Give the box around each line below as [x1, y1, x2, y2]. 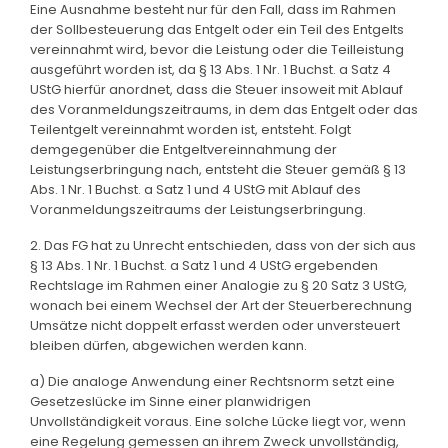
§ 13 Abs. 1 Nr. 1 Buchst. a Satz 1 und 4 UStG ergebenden [30, 255, 378, 275]
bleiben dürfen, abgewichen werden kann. [30, 335, 307, 355]
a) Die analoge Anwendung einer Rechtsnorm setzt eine [30, 371, 395, 391]
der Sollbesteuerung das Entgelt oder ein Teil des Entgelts [30, 19, 404, 39]
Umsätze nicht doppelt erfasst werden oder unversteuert [30, 315, 400, 335]
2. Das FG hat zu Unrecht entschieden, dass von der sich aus [30, 235, 416, 255]
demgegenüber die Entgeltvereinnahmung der [30, 139, 337, 159]
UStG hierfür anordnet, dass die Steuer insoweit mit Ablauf [30, 79, 403, 99]
